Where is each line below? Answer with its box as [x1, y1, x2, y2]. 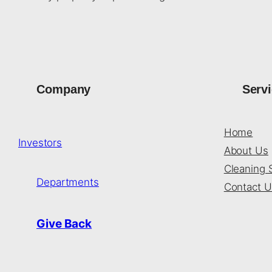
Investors [18, 137, 63, 149]
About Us [223, 144, 268, 157]
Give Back [36, 217, 92, 231]
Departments [36, 176, 99, 188]
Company [36, 83, 91, 96]
